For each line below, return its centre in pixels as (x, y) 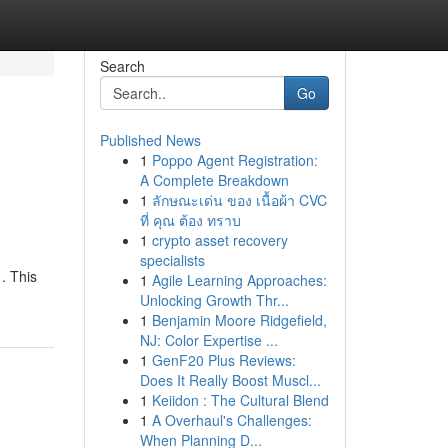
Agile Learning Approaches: (239, 280)
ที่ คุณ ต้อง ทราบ (190, 220)
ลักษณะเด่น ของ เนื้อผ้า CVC (239, 200)
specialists (172, 260)
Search (122, 66)
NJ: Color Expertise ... (208, 340)
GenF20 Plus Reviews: (223, 360)
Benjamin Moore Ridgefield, (239, 320)
